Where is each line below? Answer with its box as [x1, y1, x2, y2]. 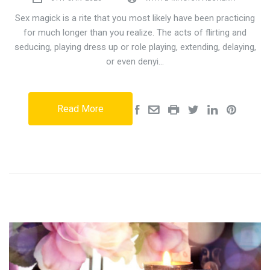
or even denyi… [106, 56, 164, 67]
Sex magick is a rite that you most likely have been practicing [15, 13, 255, 24]
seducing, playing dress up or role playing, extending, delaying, [14, 42, 256, 53]
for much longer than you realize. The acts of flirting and [24, 27, 246, 39]
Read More [57, 103, 104, 115]
